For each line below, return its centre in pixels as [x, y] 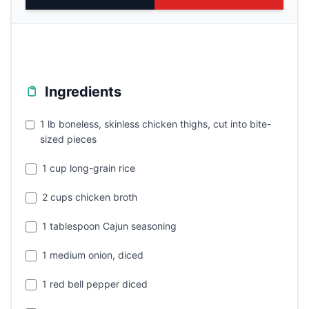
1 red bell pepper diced [95, 283]
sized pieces [69, 139]
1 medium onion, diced [93, 255]
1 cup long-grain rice [89, 168]
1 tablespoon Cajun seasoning [109, 226]
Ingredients [83, 91]
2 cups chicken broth [90, 197]
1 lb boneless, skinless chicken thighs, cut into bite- [156, 123]
